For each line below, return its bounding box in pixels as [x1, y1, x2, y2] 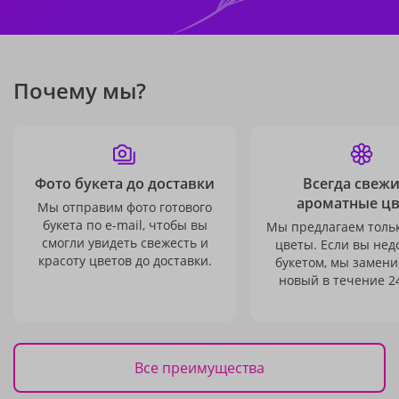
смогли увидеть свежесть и [41, 234, 208, 251]
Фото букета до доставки [35, 174, 215, 193]
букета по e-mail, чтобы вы [42, 216, 208, 233]
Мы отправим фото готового [37, 199, 212, 216]
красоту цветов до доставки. [37, 252, 212, 269]
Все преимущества [134, 357, 265, 378]
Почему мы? [13, 76, 146, 105]
